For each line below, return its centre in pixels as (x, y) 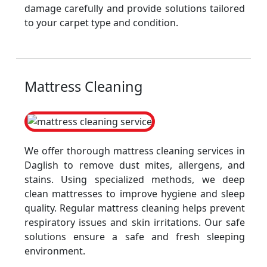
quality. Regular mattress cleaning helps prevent (135, 208)
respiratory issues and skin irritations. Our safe (135, 222)
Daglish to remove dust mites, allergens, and (135, 165)
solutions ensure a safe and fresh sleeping (135, 237)
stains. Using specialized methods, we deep (135, 179)
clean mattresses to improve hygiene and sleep (135, 194)
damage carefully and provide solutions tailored (135, 8)
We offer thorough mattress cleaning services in (135, 151)
